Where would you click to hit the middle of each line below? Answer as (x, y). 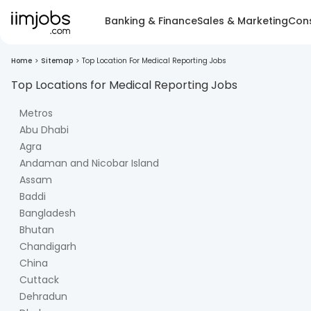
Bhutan (37, 230)
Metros (36, 113)
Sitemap (57, 61)
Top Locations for (60, 85)
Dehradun (43, 296)
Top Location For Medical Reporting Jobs (154, 61)
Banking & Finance (151, 20)
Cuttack (39, 280)
